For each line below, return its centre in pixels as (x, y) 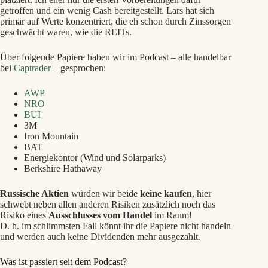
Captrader (32, 68)
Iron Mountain (51, 136)
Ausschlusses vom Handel (100, 215)
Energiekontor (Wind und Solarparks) (95, 157)
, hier (202, 193)
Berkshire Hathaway (63, 168)
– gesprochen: (78, 68)
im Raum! (172, 215)
